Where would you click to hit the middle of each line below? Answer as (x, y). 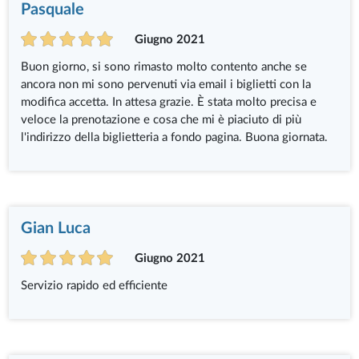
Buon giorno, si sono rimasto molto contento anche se (164, 67)
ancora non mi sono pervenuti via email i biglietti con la (166, 84)
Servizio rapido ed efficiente (95, 285)
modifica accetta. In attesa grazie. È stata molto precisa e (169, 102)
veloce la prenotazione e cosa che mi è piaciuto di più (161, 119)
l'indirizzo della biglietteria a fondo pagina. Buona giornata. (175, 137)
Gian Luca (56, 228)
